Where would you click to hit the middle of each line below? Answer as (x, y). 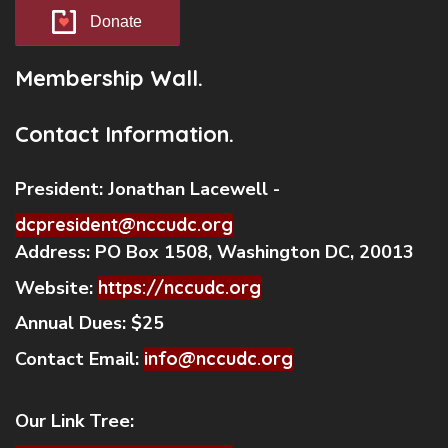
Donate (116, 22)
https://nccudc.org (179, 288)
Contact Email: (79, 359)
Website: (56, 288)
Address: (55, 252)
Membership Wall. (109, 78)
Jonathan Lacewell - (194, 189)
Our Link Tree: (77, 421)
